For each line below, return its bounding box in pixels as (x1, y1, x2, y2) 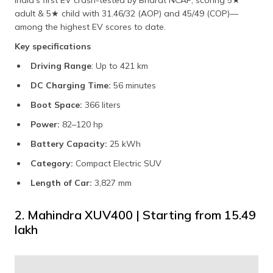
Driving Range (30, 60, 91, 71)
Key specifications (15, 40, 91, 52)
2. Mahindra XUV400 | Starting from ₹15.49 (15, 207, 256, 222)
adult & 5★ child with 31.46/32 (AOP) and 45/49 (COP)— (15, 7, 238, 19)
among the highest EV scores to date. (15, 21, 166, 32)
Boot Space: (30, 99, 85, 110)
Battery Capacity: (30, 138, 107, 149)
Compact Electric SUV (73, 157, 164, 169)
